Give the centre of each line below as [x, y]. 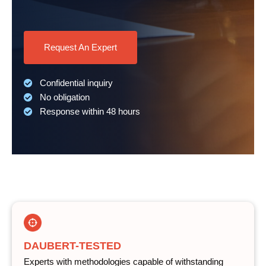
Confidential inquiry [75, 83]
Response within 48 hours [89, 112]
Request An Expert [80, 47]
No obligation [64, 97]
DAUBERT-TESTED [72, 246]
